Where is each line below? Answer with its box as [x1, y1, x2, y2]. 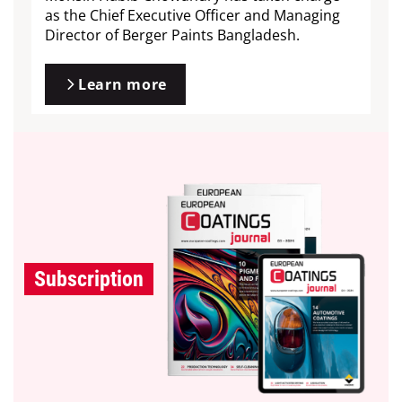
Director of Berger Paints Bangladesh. [45, 24, 300, 45]
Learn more [78, 74, 167, 94]
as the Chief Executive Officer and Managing [45, 4, 340, 25]
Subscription [33, 267, 144, 293]
